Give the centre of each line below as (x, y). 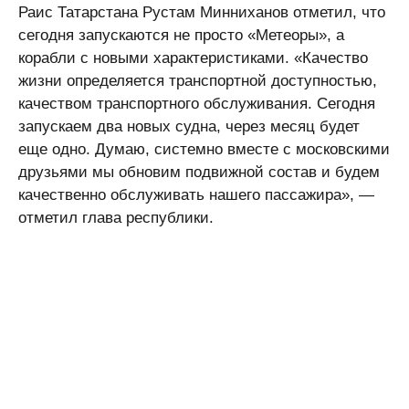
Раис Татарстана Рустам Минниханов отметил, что (202, 12)
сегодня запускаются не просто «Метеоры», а (181, 35)
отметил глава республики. (116, 218)
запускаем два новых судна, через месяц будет (189, 126)
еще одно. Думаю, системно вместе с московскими (204, 149)
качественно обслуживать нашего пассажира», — (196, 195)
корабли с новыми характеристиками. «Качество (193, 58)
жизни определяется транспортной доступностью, (198, 81)
